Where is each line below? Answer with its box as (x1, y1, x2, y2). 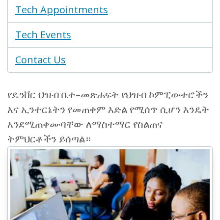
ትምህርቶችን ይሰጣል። (7, 132, 91, 145)
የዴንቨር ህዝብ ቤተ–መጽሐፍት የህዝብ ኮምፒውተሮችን (7, 88, 208, 101)
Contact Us (15, 53, 66, 66)
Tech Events (15, 28, 71, 41)
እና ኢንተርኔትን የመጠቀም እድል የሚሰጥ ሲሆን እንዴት (7, 103, 209, 116)
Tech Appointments (15, 3, 108, 16)
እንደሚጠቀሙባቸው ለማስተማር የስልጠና (7, 117, 163, 131)
